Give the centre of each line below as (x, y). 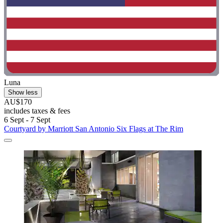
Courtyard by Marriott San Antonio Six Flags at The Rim (94, 129)
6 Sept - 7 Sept (27, 120)
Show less (23, 93)
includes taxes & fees (37, 111)
